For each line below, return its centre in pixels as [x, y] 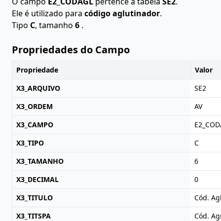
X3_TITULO [35, 198]
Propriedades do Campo [71, 50]
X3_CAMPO [35, 125]
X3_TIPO [30, 143]
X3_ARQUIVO [38, 88]
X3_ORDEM [35, 106]
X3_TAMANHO [40, 161]
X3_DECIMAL [37, 179]
